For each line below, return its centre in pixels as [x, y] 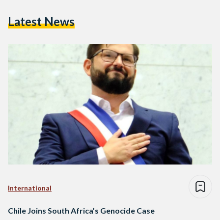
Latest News [41, 21]
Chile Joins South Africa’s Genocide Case [81, 211]
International [30, 188]
